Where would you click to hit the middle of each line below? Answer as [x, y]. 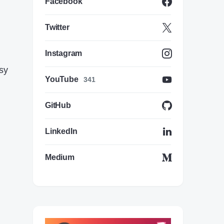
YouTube [62, 79]
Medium [60, 157]
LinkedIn [61, 131]
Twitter [57, 27]
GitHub [58, 105]
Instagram [64, 53]
